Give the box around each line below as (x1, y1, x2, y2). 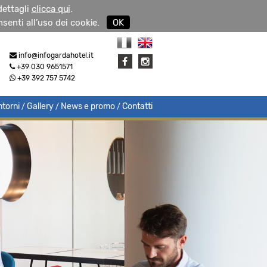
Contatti (122, 101, 153, 111)
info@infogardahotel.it (18, 51, 94, 60)
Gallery (27, 101, 54, 111)
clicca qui (31, 4, 70, 14)
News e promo (61, 101, 115, 111)
